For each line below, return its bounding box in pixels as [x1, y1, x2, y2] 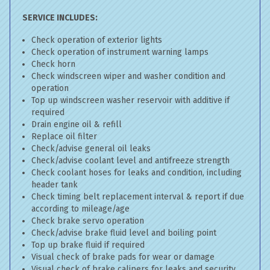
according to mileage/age [31, 204, 130, 214]
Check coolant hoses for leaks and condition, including [31, 168, 242, 178]
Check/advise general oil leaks [31, 143, 151, 154]
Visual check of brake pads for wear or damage [31, 252, 215, 262]
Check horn [31, 59, 75, 69]
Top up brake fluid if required [31, 240, 145, 250]
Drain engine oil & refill [31, 119, 122, 130]
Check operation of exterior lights [31, 35, 162, 45]
